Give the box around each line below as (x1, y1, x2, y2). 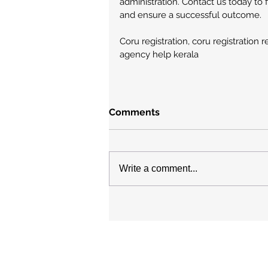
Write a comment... (119, 163, 197, 173)
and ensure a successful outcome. (120, 10, 261, 20)
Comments (109, 106, 160, 118)
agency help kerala (120, 49, 199, 60)
